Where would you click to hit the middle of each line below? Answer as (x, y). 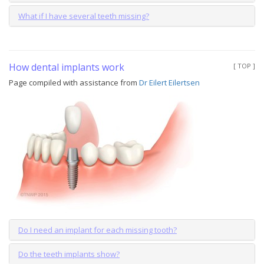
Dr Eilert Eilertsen (169, 82)
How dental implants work (67, 67)
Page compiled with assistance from (74, 82)
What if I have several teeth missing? (84, 16)
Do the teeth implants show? (69, 254)
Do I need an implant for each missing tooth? (98, 230)
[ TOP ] (244, 65)
